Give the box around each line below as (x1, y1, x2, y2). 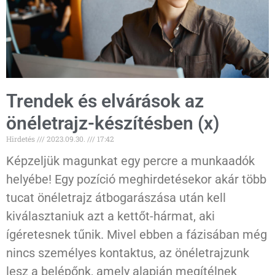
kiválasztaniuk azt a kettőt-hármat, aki (6, 209, 215, 224)
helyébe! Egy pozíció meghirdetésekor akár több (6, 172, 266, 187)
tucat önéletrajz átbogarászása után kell (6, 190, 226, 206)
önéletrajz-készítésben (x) (6, 112, 220, 134)
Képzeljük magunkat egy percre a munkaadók (6, 153, 255, 169)
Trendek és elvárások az (6, 90, 204, 112)
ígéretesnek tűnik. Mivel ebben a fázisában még (6, 227, 267, 242)
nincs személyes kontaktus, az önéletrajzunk (6, 246, 249, 261)
